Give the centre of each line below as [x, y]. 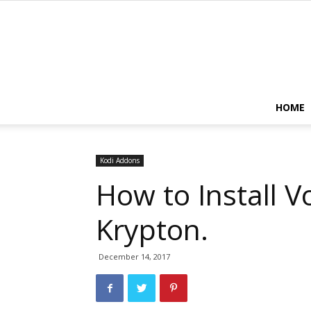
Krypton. [152, 229]
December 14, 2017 [134, 257]
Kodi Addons [120, 160]
